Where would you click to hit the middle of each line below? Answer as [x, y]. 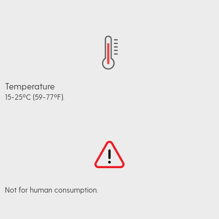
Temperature [30, 86]
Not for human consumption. [52, 190]
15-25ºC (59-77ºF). [35, 97]
